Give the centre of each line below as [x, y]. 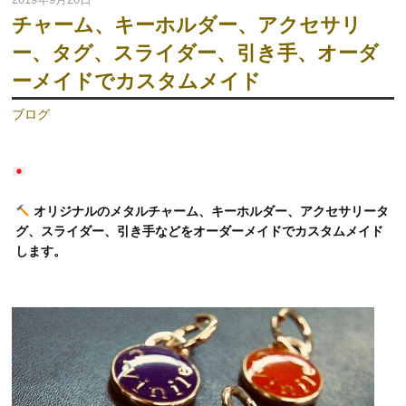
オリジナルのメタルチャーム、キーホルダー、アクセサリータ [210, 211]
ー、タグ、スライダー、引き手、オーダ [196, 53]
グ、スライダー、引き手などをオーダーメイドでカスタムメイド [200, 231]
